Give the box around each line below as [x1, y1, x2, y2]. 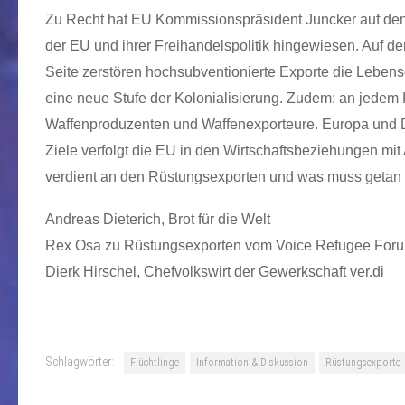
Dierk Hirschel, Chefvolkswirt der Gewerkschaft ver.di [45, 264, 384, 280]
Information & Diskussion [196, 356, 308, 370]
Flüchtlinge [130, 356, 179, 370]
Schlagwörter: [45, 354, 114, 370]
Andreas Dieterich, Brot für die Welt [45, 212, 270, 228]
